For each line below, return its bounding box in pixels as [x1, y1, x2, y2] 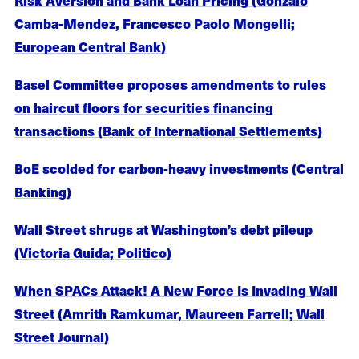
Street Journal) [14, 327, 109, 347]
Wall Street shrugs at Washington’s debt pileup [14, 220, 313, 240]
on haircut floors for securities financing [14, 97, 273, 117]
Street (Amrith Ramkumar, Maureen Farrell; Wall [14, 304, 325, 324]
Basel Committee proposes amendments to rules [14, 74, 326, 94]
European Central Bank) [14, 36, 166, 56]
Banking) [14, 181, 71, 201]
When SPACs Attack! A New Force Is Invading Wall [14, 280, 337, 301]
